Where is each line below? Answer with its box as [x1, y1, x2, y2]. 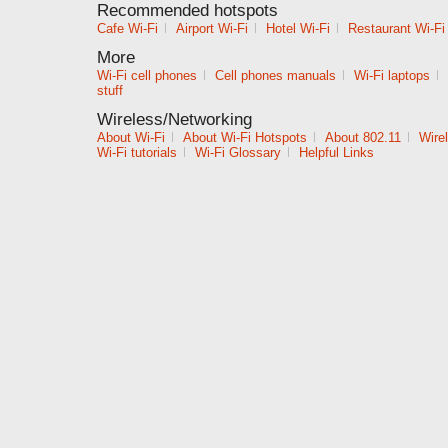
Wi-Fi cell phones [97, 68, 197, 83]
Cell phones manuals [215, 68, 336, 83]
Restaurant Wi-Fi [348, 21, 445, 36]
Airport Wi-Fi [176, 21, 248, 36]
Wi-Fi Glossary [195, 145, 281, 160]
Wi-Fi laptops [354, 68, 430, 83]
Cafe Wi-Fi [97, 21, 158, 36]
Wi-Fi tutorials [97, 145, 177, 160]
